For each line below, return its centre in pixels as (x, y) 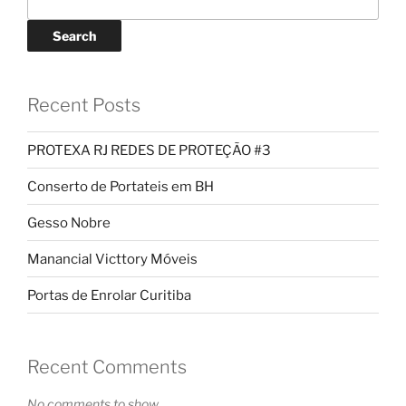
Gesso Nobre (69, 222)
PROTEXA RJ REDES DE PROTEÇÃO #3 (149, 150)
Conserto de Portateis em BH (121, 186)
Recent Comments (107, 367)
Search (74, 35)
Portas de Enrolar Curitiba (109, 295)
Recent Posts (84, 106)
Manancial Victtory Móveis (112, 259)
